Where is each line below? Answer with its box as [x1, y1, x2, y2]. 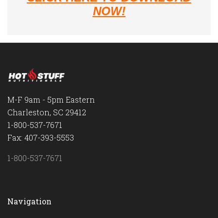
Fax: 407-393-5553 [7, 132, 74, 143]
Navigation [7, 196, 52, 207]
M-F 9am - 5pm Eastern [7, 94, 95, 105]
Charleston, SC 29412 [7, 107, 86, 118]
